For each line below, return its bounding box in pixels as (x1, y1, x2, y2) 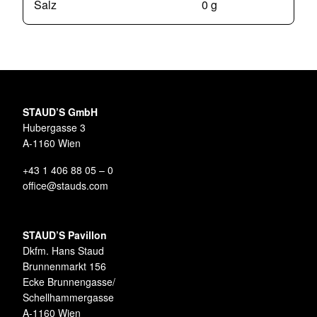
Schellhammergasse (23, 290, 114, 305)
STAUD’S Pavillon (23, 228, 107, 243)
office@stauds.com (23, 178, 108, 193)
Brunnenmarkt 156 (23, 259, 106, 274)
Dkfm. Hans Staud (23, 243, 104, 258)
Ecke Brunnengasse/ (23, 275, 115, 289)
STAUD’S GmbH (23, 105, 98, 120)
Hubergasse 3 (23, 120, 86, 135)
